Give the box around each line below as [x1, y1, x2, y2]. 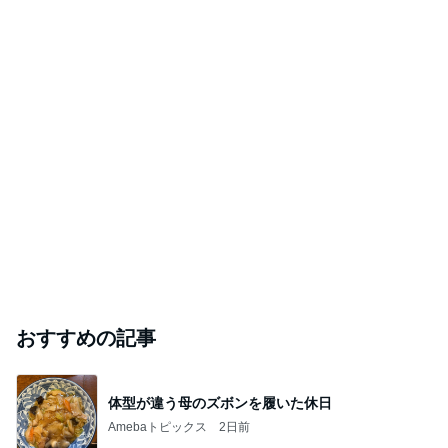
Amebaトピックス [108, 419, 207, 434]
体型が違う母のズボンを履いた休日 [108, 394, 332, 411]
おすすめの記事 [16, 327, 156, 350]
